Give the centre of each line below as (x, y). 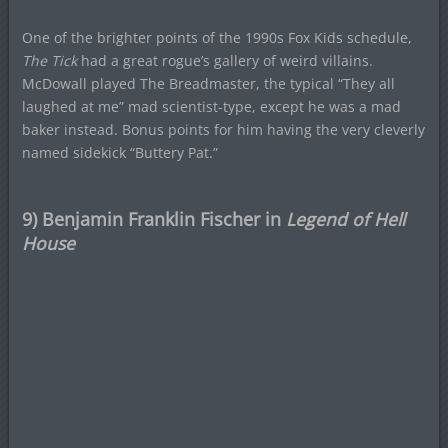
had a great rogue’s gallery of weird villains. (224, 60)
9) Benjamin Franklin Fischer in (153, 218)
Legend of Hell (345, 218)
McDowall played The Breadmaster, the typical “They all (208, 83)
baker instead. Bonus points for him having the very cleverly (223, 129)
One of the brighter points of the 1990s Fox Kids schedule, (216, 37)
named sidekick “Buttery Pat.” (119, 152)
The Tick (49, 60)
